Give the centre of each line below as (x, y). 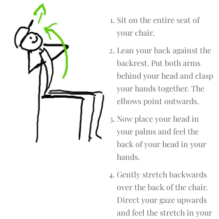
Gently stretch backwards (162, 174)
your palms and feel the (158, 131)
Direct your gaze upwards (162, 200)
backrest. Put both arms (159, 63)
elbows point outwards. (158, 101)
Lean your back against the (164, 50)
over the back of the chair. (162, 187)
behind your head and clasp (165, 76)
